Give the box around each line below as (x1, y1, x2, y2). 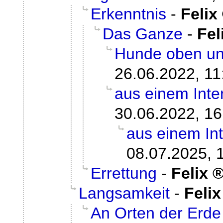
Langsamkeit (79, 184, 170, 202)
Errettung (91, 164, 157, 182)
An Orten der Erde (91, 204, 221, 222)
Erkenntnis (91, 4, 166, 23)
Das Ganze (103, 24, 183, 43)
